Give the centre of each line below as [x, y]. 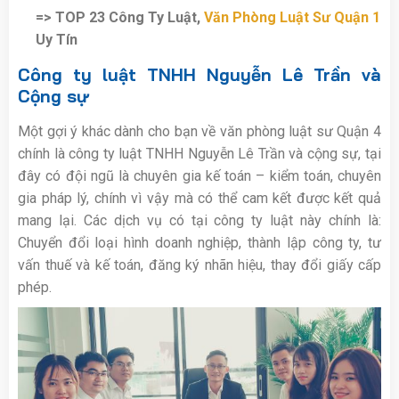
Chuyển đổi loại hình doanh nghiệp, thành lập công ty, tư [199, 242]
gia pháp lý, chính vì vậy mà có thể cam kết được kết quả [199, 198]
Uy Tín [57, 39]
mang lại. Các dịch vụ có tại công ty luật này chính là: [199, 220]
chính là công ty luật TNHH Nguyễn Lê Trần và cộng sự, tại [199, 153]
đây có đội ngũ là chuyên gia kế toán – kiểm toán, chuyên [199, 175]
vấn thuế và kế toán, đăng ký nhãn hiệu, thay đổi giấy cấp [199, 265]
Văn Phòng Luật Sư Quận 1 [292, 17]
